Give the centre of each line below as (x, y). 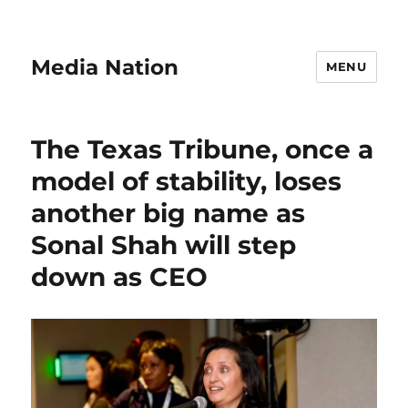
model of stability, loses (187, 181)
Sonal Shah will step (164, 245)
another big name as (168, 213)
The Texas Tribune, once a (203, 149)
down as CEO (120, 277)
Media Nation (105, 67)
